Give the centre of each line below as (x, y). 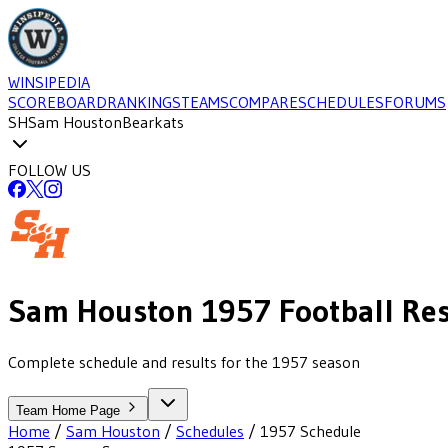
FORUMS (415, 102)
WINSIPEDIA (49, 82)
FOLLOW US (49, 170)
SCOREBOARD (57, 102)
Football (332, 311)
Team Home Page (70, 410)
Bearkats (153, 122)
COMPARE (263, 102)
